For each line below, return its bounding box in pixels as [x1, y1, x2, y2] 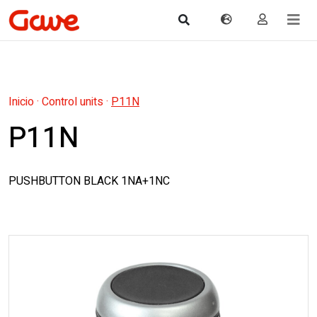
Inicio [8, 93, 34, 110]
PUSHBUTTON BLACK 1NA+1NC [8, 173, 170, 190]
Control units [42, 93, 103, 110]
